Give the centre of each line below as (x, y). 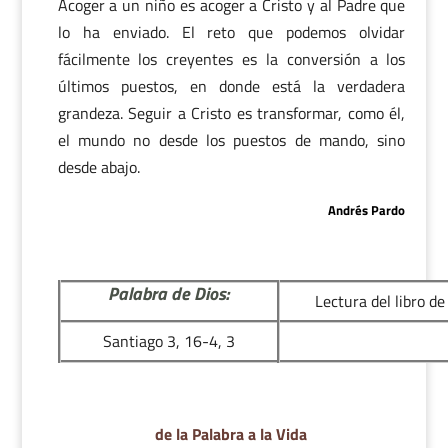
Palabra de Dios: (169, 294)
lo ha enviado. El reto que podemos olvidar (231, 32)
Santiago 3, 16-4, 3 (168, 341)
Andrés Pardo (367, 210)
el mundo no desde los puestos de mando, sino (231, 140)
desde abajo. (98, 167)
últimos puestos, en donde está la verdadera (231, 86)
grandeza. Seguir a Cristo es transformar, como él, (231, 113)
